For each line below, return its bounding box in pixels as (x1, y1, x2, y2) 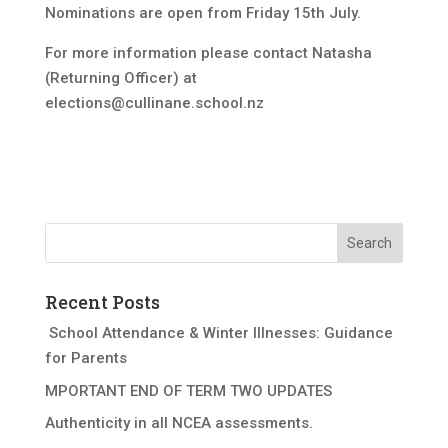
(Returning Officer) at (44, 69, 197, 87)
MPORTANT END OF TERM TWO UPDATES (44, 381, 332, 400)
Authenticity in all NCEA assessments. (44, 414, 313, 432)
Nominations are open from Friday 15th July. (44, 4, 361, 22)
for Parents (44, 349, 127, 367)
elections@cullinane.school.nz (44, 94, 264, 112)
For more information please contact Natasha (44, 44, 372, 62)
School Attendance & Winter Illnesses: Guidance (44, 324, 393, 342)
